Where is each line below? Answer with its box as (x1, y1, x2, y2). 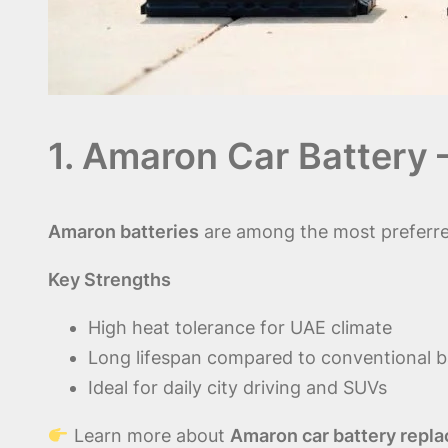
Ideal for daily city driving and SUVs (88, 377, 387, 399)
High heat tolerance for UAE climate (88, 317, 392, 339)
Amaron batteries (48, 221, 199, 243)
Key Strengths (48, 269, 171, 291)
